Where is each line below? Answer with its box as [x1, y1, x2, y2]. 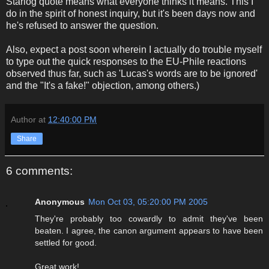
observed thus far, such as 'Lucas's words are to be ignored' [6, 68, 258, 79]
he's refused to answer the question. [6, 20, 159, 31]
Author [11, 114, 36, 124]
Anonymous [35, 197, 85, 207]
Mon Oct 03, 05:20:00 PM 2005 [88, 197, 208, 207]
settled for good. [35, 238, 97, 248]
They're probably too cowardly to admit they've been [35, 214, 263, 224]
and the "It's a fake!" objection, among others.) [6, 80, 199, 91]
